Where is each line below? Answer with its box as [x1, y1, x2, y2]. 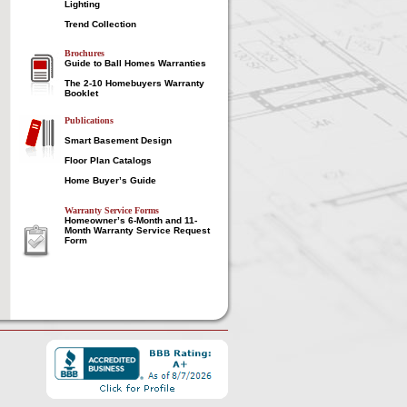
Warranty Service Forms [65, 205, 159, 215]
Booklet [65, 88, 98, 98]
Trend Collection [65, 19, 136, 29]
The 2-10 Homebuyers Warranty [65, 78, 204, 88]
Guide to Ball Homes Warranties [65, 58, 206, 68]
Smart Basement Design [65, 135, 172, 145]
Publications [65, 115, 114, 125]
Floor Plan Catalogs [65, 155, 152, 165]
